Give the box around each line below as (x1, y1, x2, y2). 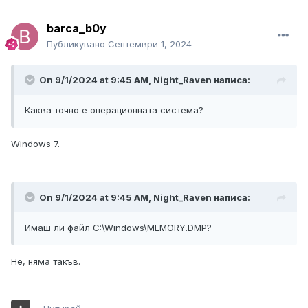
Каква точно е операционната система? (25, 104, 203, 116)
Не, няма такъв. (11, 256, 80, 267)
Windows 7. (11, 138, 60, 150)
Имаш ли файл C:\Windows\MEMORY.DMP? (25, 222, 212, 234)
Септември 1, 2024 (108, 38, 192, 50)
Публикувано (47, 38, 108, 50)
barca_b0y (47, 21, 107, 36)
